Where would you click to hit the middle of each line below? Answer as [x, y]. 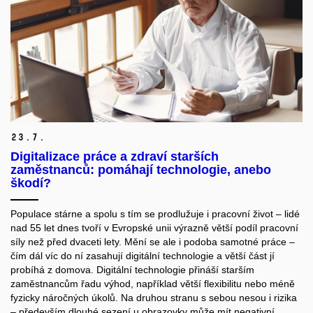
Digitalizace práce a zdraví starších [115, 157]
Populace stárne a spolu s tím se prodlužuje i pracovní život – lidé [155, 214]
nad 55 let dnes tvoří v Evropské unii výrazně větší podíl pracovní [154, 228]
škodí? [31, 183]
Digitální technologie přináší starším [175, 270]
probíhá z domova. [53, 270]
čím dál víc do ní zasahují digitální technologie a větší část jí [143, 256]
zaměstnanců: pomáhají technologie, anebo [141, 170]
